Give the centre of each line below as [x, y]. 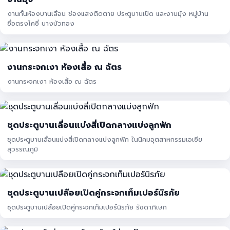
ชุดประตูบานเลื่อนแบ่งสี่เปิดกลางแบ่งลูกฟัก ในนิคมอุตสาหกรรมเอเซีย [105, 139]
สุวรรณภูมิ [23, 149]
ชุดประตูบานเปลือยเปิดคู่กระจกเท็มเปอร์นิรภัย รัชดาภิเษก [151, 207]
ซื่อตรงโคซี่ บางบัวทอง [41, 23]
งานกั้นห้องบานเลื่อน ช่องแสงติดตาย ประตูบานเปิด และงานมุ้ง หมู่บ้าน [108, 14]
